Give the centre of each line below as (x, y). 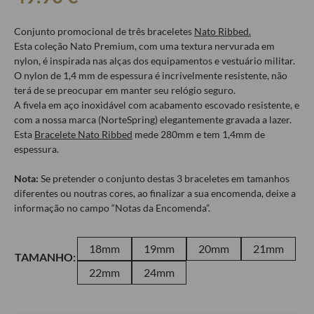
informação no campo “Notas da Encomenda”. (112, 208)
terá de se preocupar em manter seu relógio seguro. (125, 90)
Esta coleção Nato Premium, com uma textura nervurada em (144, 46)
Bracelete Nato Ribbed (83, 134)
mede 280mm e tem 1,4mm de (199, 134)
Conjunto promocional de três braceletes (104, 31)
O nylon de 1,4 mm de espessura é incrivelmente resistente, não (151, 75)
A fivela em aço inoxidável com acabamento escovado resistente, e (157, 105)
